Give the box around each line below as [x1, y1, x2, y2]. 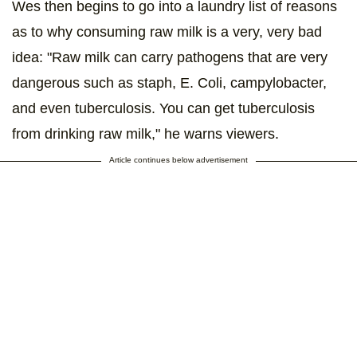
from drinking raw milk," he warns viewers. [12, 125, 279, 142]
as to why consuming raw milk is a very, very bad [12, 23, 322, 40]
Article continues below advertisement [109, 155, 248, 164]
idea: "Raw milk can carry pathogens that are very [12, 49, 328, 65]
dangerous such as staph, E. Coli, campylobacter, [12, 74, 327, 91]
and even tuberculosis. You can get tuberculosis [12, 100, 315, 116]
